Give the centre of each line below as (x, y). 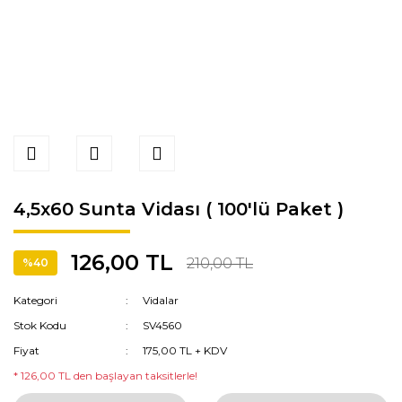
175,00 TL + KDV (185, 350)
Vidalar (161, 300)
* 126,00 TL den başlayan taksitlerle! (105, 376)
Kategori (35, 300)
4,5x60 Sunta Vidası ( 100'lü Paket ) (179, 209)
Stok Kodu (40, 325)
